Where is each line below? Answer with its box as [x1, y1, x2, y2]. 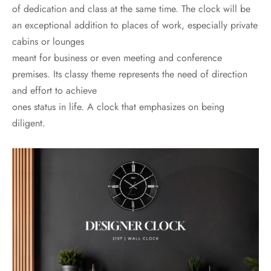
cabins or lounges [12, 34, 84, 49]
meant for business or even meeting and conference [12, 51, 222, 65]
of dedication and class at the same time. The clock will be [12, 2, 250, 16]
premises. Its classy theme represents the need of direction [12, 67, 247, 82]
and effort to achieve [12, 83, 97, 98]
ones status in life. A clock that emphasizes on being [12, 100, 224, 114]
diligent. [12, 116, 45, 131]
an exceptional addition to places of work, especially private [12, 18, 258, 33]
